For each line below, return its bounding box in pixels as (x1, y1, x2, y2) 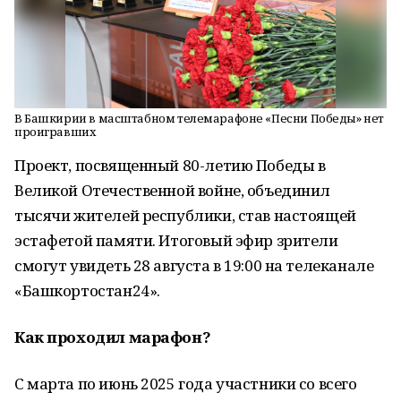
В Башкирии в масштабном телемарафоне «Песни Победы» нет (14, 110, 384, 126)
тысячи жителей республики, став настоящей (14, 205, 356, 226)
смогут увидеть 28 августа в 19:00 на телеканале (14, 255, 374, 276)
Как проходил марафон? (14, 327, 211, 347)
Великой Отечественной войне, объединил (14, 180, 331, 200)
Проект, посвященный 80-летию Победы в (14, 155, 326, 175)
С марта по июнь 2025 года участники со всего (14, 373, 357, 394)
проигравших (14, 124, 97, 140)
